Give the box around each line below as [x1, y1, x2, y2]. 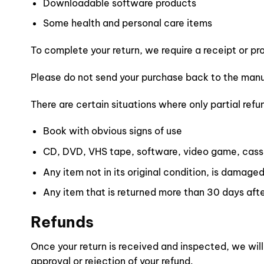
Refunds [31, 212, 94, 232]
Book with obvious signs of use [42, 125, 182, 137]
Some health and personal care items [42, 17, 212, 29]
